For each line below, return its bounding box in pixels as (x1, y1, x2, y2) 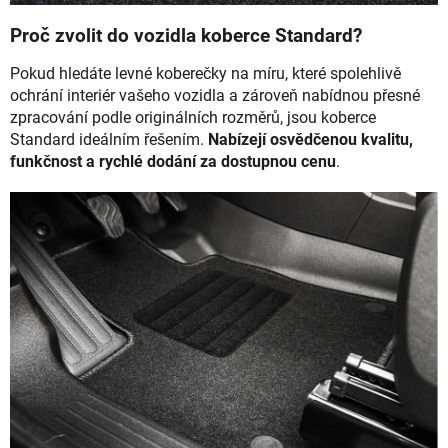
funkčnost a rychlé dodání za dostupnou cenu (10, 152, 336, 172)
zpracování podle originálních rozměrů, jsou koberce (10, 108, 376, 128)
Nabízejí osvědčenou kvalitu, (208, 130, 413, 150)
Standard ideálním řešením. (10, 130, 208, 150)
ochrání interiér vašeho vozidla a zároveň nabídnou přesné (10, 86, 420, 106)
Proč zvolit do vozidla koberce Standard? (10, 25, 362, 48)
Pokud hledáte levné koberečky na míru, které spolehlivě (10, 64, 401, 84)
